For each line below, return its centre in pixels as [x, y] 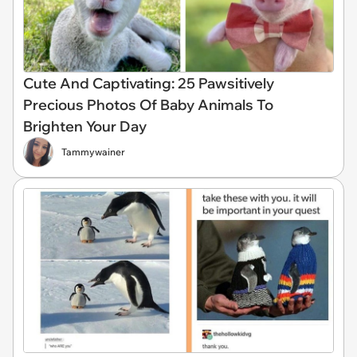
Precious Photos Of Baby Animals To [148, 105]
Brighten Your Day [85, 127]
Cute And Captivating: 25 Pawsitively [149, 84]
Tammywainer [93, 152]
